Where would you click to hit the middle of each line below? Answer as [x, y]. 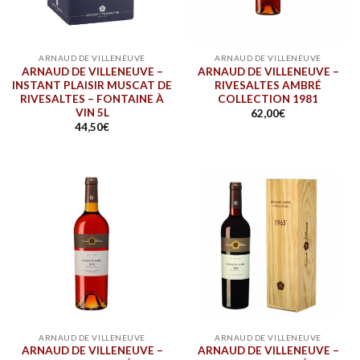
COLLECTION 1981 [268, 98]
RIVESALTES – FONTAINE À [92, 98]
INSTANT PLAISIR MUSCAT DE [92, 85]
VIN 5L [92, 112]
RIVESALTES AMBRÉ [268, 85]
